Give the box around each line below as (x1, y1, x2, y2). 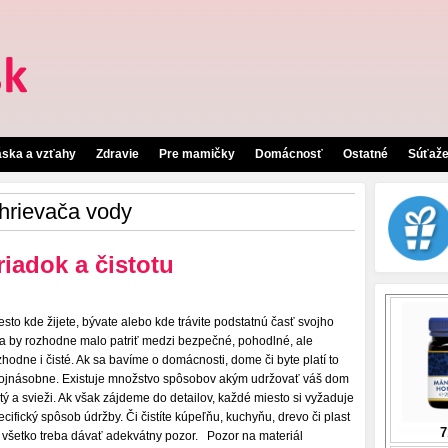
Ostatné (343, 147, 388, 161)
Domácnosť (255, 147, 323, 161)
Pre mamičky (159, 147, 235, 161)
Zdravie (96, 147, 139, 161)
